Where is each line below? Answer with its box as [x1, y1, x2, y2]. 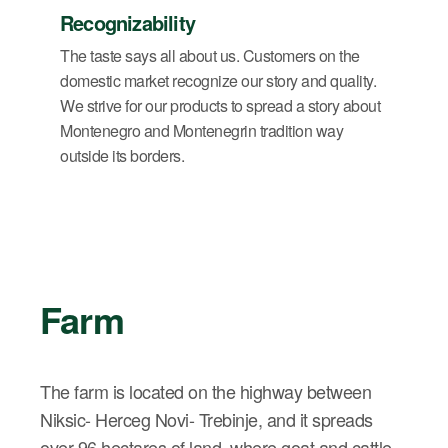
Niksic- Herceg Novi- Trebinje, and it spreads [40, 406, 373, 432]
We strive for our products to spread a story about [60, 94, 380, 118]
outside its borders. [60, 144, 184, 168]
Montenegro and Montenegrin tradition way [60, 119, 343, 143]
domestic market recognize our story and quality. [60, 69, 376, 93]
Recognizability [60, 8, 195, 38]
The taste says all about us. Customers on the [60, 44, 360, 68]
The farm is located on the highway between [40, 378, 371, 404]
